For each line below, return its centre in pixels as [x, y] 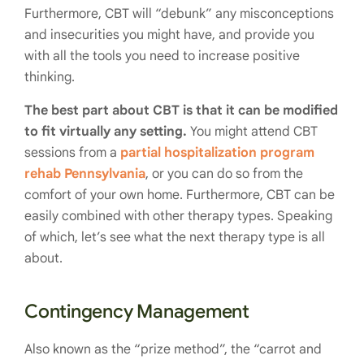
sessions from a [72, 153]
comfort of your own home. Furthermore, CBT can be [180, 195]
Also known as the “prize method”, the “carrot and [173, 350]
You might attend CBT [252, 132]
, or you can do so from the [224, 174]
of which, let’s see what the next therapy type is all [175, 238]
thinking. [50, 78]
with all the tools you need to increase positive [162, 56]
